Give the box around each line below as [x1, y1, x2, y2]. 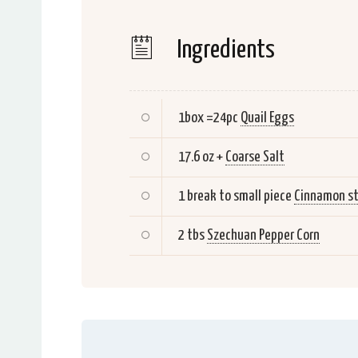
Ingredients [173, 38, 275, 63]
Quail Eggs [241, 110, 294, 125]
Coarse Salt [225, 149, 284, 165]
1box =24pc [178, 110, 238, 125]
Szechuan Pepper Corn [207, 228, 320, 243]
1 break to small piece [178, 189, 292, 204]
